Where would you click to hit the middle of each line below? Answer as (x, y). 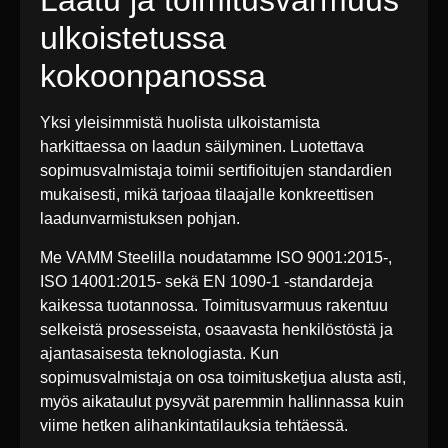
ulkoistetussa (133, 38)
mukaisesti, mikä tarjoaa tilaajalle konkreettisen (207, 195)
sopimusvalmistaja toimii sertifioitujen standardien (216, 171)
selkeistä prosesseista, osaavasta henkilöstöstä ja (216, 329)
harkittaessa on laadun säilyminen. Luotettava (202, 147)
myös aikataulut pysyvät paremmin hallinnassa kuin (222, 401)
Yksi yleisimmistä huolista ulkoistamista (180, 123)
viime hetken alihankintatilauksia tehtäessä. (194, 425)
